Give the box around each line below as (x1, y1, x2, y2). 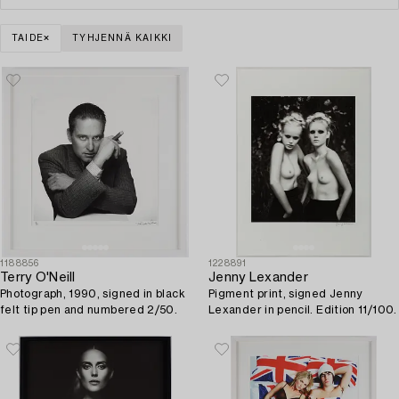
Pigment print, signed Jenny (208, 288, 362, 299)
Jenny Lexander (208, 271, 308, 284)
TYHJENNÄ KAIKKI (72, 33, 173, 43)
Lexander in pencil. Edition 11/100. (208, 304, 397, 315)
